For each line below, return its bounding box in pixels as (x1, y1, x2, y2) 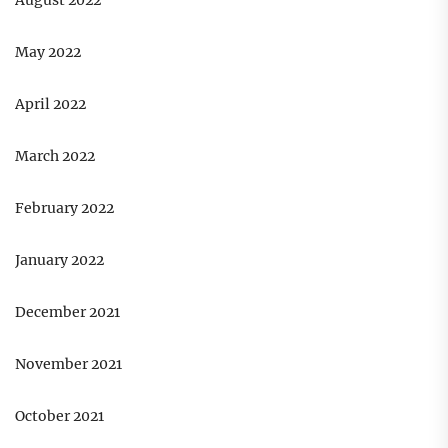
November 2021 (15, 355, 122, 374)
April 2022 (15, 95, 86, 114)
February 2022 (15, 199, 114, 218)
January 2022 (15, 251, 104, 270)
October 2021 (15, 407, 104, 426)
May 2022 (15, 43, 81, 62)
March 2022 (15, 147, 95, 166)
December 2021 (15, 303, 120, 322)
